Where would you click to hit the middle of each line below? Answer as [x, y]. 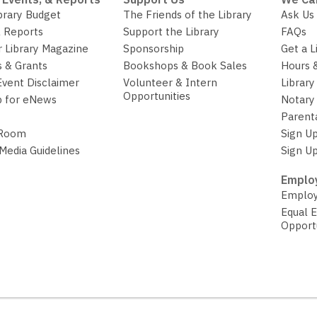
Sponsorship [154, 49]
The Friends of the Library [188, 15]
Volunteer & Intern [171, 83]
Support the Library [172, 32]
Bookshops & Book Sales [185, 66]
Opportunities [157, 96]
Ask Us [297, 15]
